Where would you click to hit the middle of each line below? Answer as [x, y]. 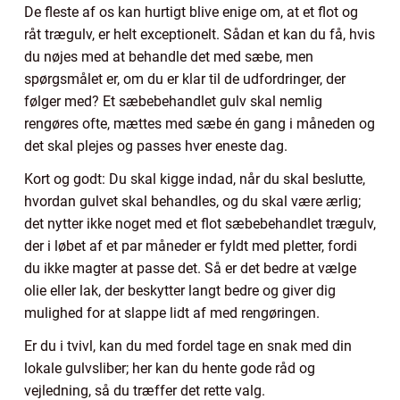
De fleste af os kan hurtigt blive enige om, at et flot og [191, 12]
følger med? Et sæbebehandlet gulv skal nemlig [173, 102]
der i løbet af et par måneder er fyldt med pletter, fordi [191, 246]
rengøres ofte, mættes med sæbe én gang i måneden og [200, 124]
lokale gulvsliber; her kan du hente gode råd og [170, 369]
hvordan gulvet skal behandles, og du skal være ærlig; [192, 202]
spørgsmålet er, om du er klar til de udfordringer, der [185, 79]
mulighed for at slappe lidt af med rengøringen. [172, 313]
